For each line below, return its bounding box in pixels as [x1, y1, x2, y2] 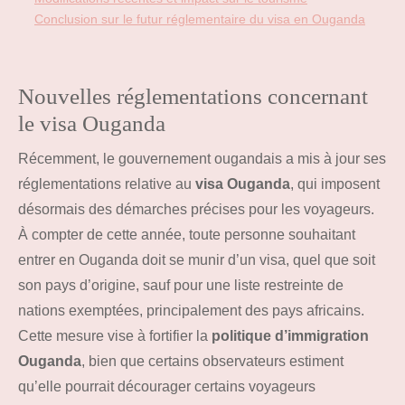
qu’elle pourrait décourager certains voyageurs [18, 379, 316, 395]
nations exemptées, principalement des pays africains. [18, 303, 364, 319]
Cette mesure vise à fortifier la [18, 328, 212, 344]
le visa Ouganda [18, 111, 165, 137]
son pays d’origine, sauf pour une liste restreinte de [18, 278, 344, 294]
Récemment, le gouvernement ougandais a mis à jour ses [18, 151, 386, 167]
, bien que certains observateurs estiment [81, 353, 344, 370]
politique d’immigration [212, 328, 369, 344]
